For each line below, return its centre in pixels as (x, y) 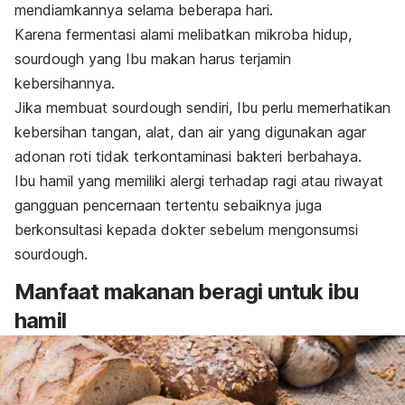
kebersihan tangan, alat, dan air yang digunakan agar (190, 132)
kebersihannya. (65, 84)
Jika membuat (63, 108)
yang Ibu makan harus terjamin (188, 59)
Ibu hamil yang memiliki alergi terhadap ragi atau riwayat (199, 181)
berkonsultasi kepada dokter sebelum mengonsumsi (186, 230)
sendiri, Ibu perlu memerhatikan (286, 108)
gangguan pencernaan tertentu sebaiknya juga (168, 206)
